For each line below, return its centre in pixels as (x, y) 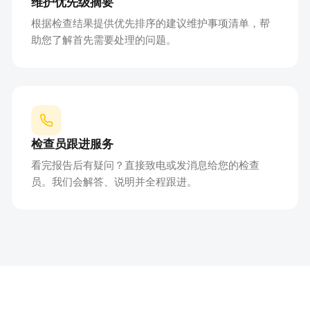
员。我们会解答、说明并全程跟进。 (114, 182)
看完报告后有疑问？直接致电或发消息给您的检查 (145, 165)
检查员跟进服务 (72, 144)
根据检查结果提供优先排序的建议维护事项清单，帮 (151, 24)
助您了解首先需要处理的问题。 (104, 40)
